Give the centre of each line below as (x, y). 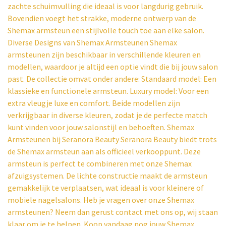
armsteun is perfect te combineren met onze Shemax (100, 163)
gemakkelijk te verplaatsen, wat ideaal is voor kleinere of (106, 188)
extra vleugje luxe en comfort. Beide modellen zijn (94, 103)
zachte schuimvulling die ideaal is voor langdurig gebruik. (105, 6)
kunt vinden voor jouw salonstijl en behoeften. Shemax (101, 127)
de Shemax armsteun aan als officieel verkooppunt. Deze (104, 151)
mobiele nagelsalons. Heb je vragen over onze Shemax (101, 200)
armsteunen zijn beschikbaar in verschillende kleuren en (104, 54)
